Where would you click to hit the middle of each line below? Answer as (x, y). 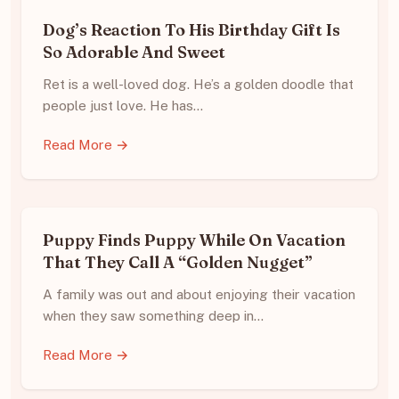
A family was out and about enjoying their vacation (199, 295)
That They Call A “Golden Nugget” (178, 263)
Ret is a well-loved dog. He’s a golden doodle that (198, 85)
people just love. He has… (123, 106)
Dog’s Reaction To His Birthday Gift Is (191, 30)
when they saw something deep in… (153, 316)
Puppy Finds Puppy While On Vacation (194, 240)
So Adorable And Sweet (134, 53)
